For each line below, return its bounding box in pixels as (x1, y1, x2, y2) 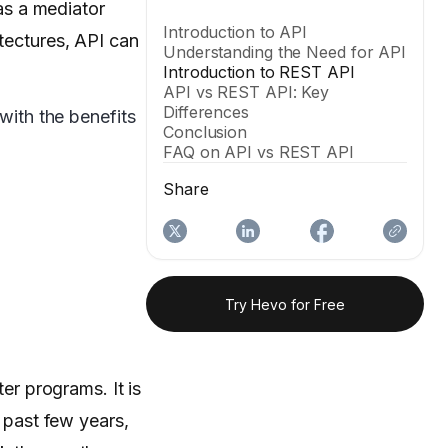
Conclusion (163, 122, 248, 143)
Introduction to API (163, 22, 308, 43)
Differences (163, 102, 249, 123)
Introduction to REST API (163, 62, 355, 83)
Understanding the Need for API (163, 42, 407, 63)
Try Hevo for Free (225, 295, 345, 313)
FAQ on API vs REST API (163, 142, 354, 163)
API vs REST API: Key (163, 82, 330, 103)
